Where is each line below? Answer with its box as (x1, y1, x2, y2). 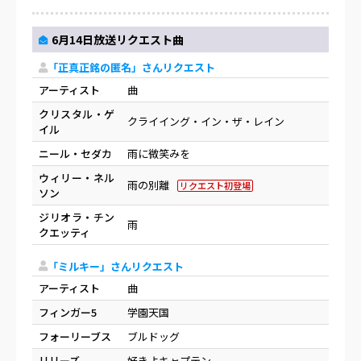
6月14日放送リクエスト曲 (52, 31, 184, 48)
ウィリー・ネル (39, 169, 114, 185)
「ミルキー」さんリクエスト (48, 258, 184, 274)
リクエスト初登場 (180, 178, 251, 192)
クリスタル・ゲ (39, 106, 114, 122)
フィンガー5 (39, 305, 97, 320)
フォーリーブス (39, 329, 111, 344)
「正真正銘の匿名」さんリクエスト (48, 60, 215, 76)
